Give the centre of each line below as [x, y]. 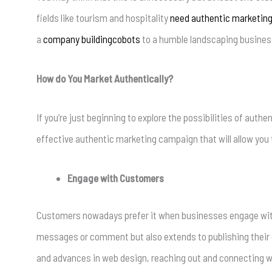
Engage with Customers [116, 178]
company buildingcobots [92, 39]
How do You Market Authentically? [105, 78]
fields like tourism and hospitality [103, 17]
